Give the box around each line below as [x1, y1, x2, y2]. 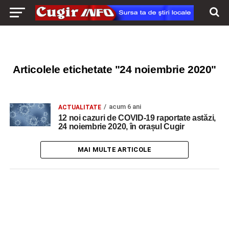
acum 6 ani [108, 103, 141, 110]
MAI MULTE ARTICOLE [77, 146, 152, 153]
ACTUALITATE [58, 104, 101, 111]
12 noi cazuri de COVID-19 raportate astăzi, [58, 113, 216, 122]
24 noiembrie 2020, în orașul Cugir [58, 122, 185, 131]
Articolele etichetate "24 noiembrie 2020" [13, 63, 216, 75]
